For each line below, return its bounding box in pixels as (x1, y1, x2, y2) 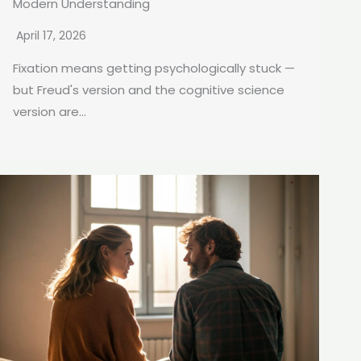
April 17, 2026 (16, 27, 86, 44)
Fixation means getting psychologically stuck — (13, 60, 295, 77)
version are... (13, 103, 86, 121)
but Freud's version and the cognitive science (13, 81, 284, 99)
